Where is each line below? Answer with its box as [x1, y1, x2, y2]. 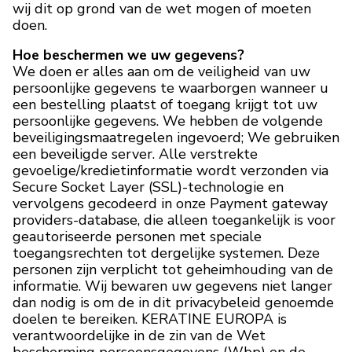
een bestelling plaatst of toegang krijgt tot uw [13, 94, 317, 114]
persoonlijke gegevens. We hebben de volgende [13, 111, 323, 130]
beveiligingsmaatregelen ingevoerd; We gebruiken [13, 127, 339, 147]
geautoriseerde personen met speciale [13, 226, 262, 246]
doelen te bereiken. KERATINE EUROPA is [13, 309, 287, 328]
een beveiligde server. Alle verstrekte [13, 144, 258, 163]
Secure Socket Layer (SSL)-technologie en [13, 177, 284, 196]
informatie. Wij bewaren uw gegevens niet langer [13, 276, 332, 295]
